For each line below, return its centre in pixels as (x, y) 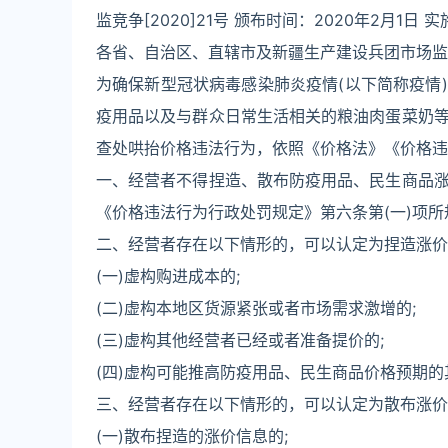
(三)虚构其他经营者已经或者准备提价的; (240, 340)
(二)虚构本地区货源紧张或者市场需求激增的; (256, 308)
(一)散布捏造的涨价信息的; (192, 436)
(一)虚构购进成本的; (168, 276)
